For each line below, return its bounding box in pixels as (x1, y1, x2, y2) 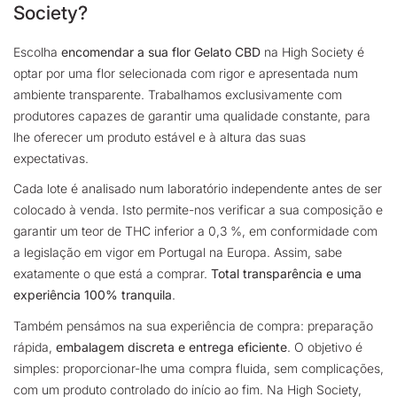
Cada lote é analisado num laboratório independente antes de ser (13, 181, 382, 197)
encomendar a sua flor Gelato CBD (61, 43, 261, 59)
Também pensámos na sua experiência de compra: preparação (13, 317, 373, 333)
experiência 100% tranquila (13, 287, 172, 303)
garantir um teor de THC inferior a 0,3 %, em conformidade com (13, 223, 378, 239)
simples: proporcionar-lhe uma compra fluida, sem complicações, (13, 360, 384, 376)
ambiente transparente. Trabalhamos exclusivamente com (13, 86, 342, 102)
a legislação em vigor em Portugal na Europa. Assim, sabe (13, 245, 342, 261)
